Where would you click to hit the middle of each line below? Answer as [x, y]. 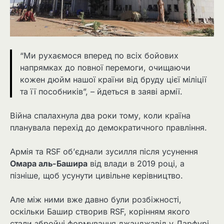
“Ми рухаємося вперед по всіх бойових [99, 55]
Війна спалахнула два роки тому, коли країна [100, 115]
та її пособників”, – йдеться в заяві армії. [101, 91]
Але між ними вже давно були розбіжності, [96, 200]
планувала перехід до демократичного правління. [108, 127]
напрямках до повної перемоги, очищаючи [105, 67]
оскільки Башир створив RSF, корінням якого [100, 212]
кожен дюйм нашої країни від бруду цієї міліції [113, 79]
